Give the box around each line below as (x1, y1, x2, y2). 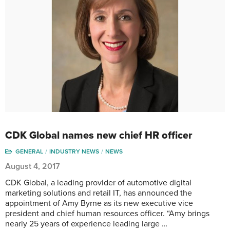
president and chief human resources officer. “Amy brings (5, 208, 209, 219)
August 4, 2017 (5, 161, 60, 172)
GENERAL (15, 148, 43, 156)
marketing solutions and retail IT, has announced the (5, 188, 192, 199)
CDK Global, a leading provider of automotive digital (5, 178, 191, 188)
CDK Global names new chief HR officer (5, 129, 193, 142)
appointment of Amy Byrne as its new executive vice (5, 198, 193, 209)
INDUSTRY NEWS (49, 148, 99, 156)
